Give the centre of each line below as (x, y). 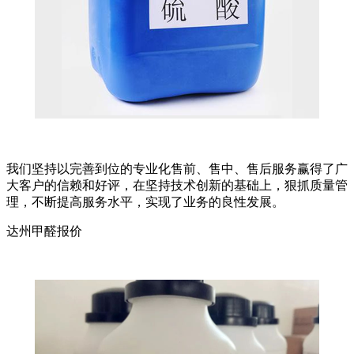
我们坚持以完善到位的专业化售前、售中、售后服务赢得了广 (177, 169)
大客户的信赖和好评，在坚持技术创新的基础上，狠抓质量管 (177, 186)
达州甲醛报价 (44, 232)
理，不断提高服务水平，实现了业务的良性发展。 (145, 202)
